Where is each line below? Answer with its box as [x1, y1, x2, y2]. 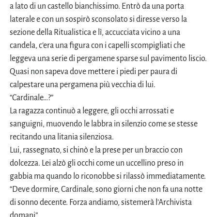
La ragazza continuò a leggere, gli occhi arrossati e [10, 107, 174, 116]
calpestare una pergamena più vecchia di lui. [10, 80, 155, 90]
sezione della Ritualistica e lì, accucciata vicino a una [10, 28, 180, 37]
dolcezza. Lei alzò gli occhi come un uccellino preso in [10, 159, 184, 168]
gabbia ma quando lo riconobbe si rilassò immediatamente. [10, 172, 206, 181]
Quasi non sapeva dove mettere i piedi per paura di [10, 67, 177, 77]
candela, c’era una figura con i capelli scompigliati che [10, 41, 185, 50]
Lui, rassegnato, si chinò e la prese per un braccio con [10, 146, 183, 155]
